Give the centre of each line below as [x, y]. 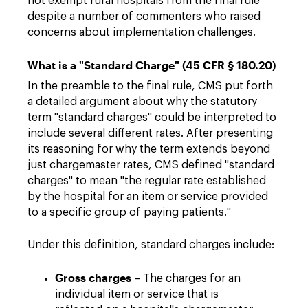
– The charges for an [186, 278]
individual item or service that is [137, 294]
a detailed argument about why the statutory [142, 101]
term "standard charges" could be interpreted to [152, 117]
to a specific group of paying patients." [129, 212]
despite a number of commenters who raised [144, 16]
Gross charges [93, 277]
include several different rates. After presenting [150, 133]
